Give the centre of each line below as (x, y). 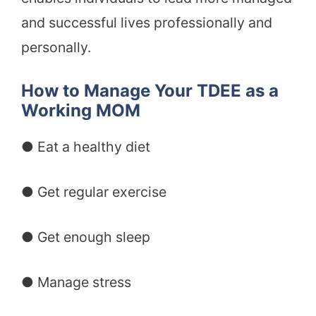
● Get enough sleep (86, 237)
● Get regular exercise (94, 192)
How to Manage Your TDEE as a (150, 90)
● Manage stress (76, 282)
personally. (56, 48)
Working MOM (81, 110)
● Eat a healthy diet (86, 146)
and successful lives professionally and (147, 23)
